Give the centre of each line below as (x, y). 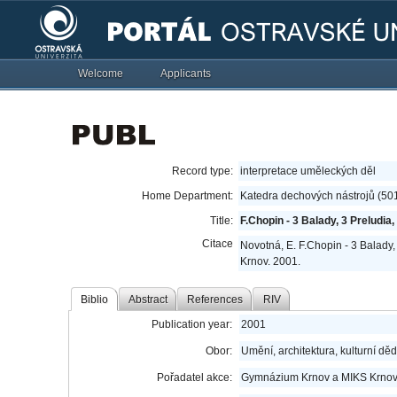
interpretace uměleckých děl (308, 171)
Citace (218, 244)
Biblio (95, 299)
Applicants (186, 74)
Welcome (101, 74)
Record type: (203, 171)
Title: (222, 221)
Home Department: (188, 196)
